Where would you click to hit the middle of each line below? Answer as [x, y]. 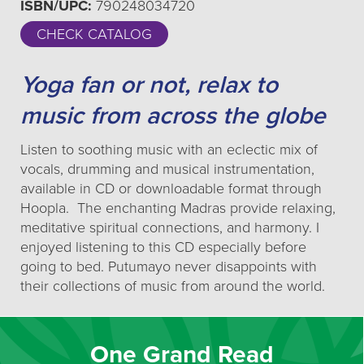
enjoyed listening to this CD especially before [163, 247]
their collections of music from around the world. [173, 286]
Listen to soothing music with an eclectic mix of [169, 149]
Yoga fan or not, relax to [149, 85]
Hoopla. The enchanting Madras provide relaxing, [178, 208]
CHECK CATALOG [94, 34]
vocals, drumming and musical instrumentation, [167, 169]
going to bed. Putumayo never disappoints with [169, 266]
